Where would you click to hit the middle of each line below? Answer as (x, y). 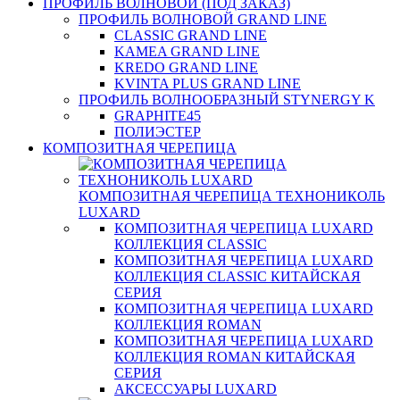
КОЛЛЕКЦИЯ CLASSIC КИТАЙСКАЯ (237, 276)
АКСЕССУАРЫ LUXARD (196, 389)
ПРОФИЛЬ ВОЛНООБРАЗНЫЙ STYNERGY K (227, 100)
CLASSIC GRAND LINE (191, 35)
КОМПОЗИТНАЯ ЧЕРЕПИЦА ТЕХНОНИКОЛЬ (232, 196)
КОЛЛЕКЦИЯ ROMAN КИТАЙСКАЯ (235, 357)
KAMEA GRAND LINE (187, 51)
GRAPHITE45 (158, 116)
